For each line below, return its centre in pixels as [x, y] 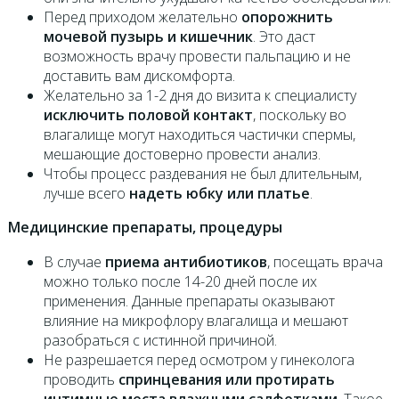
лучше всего [86, 194]
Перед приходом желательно [142, 17]
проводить [81, 380]
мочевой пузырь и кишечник [148, 37]
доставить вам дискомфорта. [139, 76]
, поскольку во [299, 115]
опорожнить [287, 17]
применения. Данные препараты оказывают [189, 301]
